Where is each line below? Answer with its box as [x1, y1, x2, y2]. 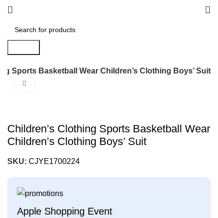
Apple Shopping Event [17, 206, 112, 217]
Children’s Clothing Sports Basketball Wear [7, 123, 210, 135]
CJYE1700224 [29, 157, 80, 165]
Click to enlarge [34, 80, 81, 87]
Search [11, 43, 36, 52]
